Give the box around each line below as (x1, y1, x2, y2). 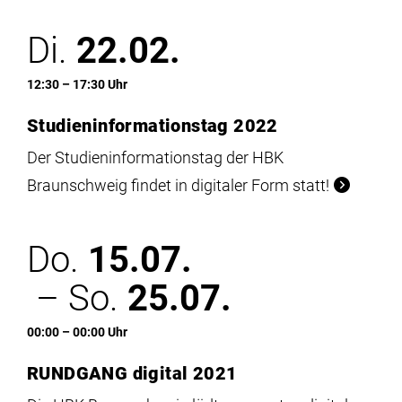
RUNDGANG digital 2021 (27, 363, 238, 384)
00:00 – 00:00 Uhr (27, 325, 127, 340)
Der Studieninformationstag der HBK (27, 148, 284, 167)
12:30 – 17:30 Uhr (27, 77, 127, 92)
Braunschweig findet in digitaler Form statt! (27, 176, 329, 195)
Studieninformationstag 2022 (27, 115, 278, 136)
